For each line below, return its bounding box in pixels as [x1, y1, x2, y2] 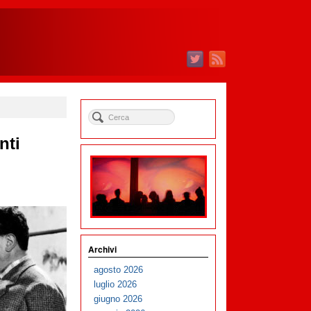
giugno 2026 [94, 294, 143, 305]
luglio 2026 [94, 279, 137, 290]
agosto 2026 [94, 264, 144, 276]
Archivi [88, 243, 117, 255]
